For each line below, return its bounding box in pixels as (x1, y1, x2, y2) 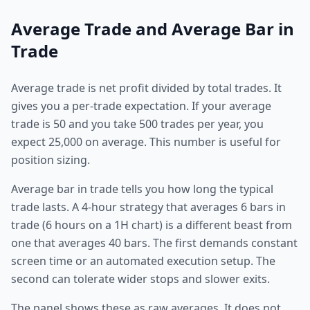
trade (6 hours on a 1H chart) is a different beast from (11, 217, 292, 232)
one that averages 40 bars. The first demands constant (11, 235, 298, 250)
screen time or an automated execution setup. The (11, 253, 275, 268)
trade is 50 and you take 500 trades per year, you (11, 116, 264, 131)
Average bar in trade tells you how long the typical (11, 181, 273, 197)
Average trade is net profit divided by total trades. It (11, 80, 282, 95)
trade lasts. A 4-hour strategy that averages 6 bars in (11, 199, 286, 215)
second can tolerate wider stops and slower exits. (11, 271, 270, 286)
